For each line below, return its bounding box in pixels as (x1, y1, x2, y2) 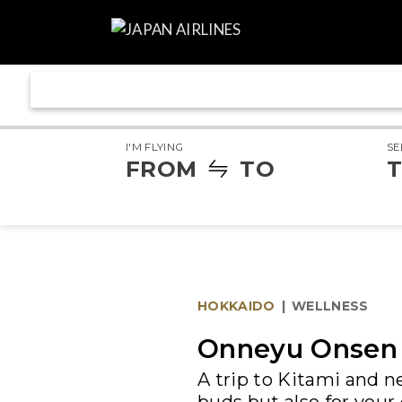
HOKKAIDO (197, 298, 275, 315)
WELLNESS (292, 298, 369, 315)
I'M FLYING (126, 141, 184, 153)
